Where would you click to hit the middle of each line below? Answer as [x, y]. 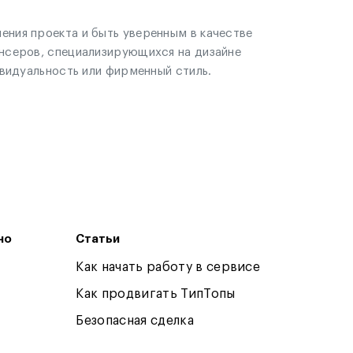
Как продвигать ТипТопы [156, 294]
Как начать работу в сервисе [168, 267]
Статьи [98, 239]
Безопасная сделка [135, 321]
